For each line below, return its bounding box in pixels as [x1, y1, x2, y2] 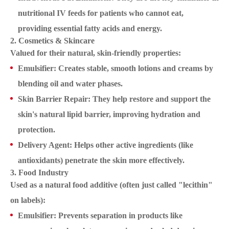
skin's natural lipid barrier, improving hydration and [18, 110, 200, 119]
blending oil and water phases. [18, 79, 123, 88]
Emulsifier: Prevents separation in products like [18, 211, 182, 220]
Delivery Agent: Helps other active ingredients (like [18, 141, 193, 150]
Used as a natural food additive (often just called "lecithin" [10, 180, 213, 190]
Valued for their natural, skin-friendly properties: [10, 49, 181, 58]
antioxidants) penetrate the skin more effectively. [18, 156, 185, 165]
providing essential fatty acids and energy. [18, 24, 162, 33]
